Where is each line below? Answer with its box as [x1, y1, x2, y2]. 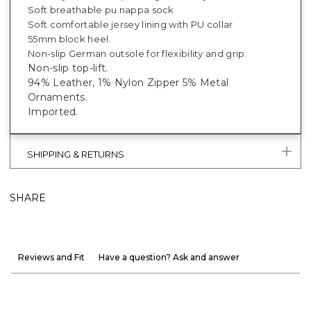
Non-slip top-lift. [28, 61, 108, 74]
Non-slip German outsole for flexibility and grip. [28, 47, 247, 59]
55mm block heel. [28, 33, 111, 44]
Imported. [28, 105, 78, 118]
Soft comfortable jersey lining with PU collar [28, 18, 233, 30]
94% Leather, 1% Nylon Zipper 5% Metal [28, 76, 229, 89]
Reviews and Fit [18, 251, 85, 262]
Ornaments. [28, 90, 88, 103]
